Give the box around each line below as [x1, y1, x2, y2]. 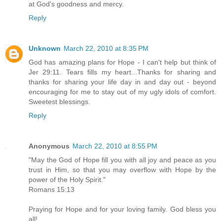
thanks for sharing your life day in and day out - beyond [29, 77, 216, 86]
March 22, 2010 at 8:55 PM [73, 142, 157, 150]
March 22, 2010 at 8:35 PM [64, 44, 148, 52]
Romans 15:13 [29, 185, 74, 193]
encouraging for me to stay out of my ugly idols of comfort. [29, 87, 216, 96]
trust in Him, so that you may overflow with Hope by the [29, 165, 216, 174]
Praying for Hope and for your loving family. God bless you [29, 205, 216, 213]
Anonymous [29, 142, 70, 150]
